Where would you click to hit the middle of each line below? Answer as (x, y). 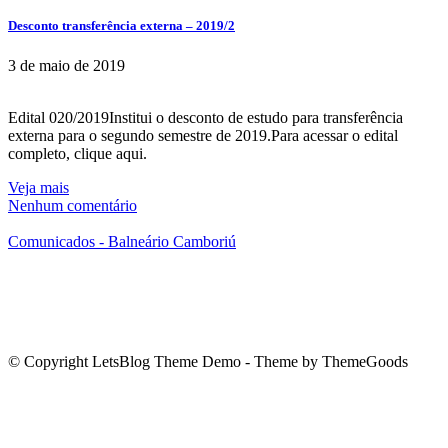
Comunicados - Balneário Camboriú (122, 241)
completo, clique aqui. (77, 153)
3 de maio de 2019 (66, 65)
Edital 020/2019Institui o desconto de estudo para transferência (205, 117)
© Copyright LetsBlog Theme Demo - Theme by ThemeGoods (208, 361)
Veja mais (38, 187)
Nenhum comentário (72, 205)
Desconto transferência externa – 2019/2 (121, 26)
